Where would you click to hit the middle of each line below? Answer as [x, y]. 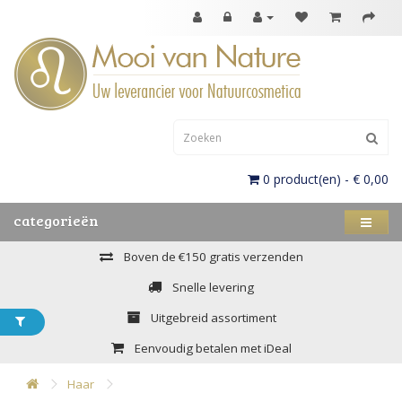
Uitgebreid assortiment [212, 318]
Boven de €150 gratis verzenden [212, 257]
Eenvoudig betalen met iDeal [211, 348]
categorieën [56, 220]
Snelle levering [212, 287]
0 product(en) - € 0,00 [326, 179]
